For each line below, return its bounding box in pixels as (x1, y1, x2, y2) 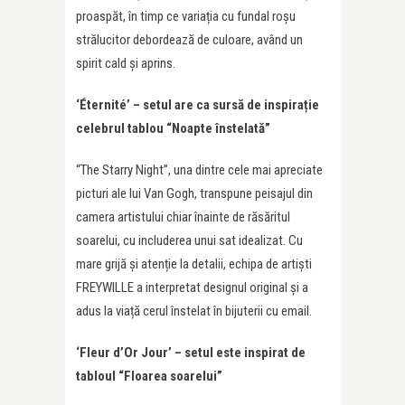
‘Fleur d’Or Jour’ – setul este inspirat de (76, 344, 306, 361)
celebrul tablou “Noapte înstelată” (76, 120, 270, 137)
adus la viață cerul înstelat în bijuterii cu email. (76, 303, 312, 319)
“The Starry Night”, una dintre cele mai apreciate (76, 162, 323, 178)
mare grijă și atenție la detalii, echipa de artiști (76, 256, 312, 272)
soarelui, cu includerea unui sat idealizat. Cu (76, 232, 303, 249)
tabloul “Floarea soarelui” (76, 368, 222, 384)
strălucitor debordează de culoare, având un (76, 32, 303, 48)
